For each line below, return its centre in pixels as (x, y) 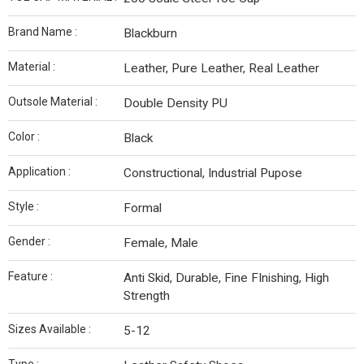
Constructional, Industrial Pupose (213, 173)
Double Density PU (175, 103)
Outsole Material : (53, 102)
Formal (143, 208)
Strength (147, 296)
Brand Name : (43, 32)
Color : (24, 136)
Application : (39, 171)
